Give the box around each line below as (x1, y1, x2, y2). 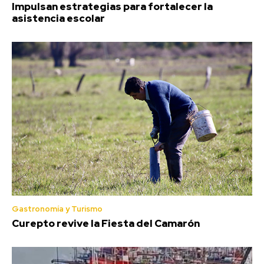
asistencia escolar (12, 12, 105, 25)
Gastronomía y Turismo (12, 204, 103, 214)
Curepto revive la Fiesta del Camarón (12, 217, 200, 230)
